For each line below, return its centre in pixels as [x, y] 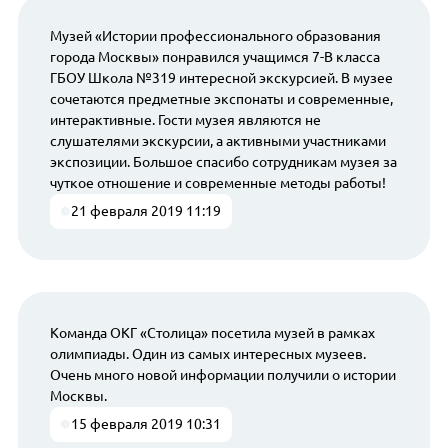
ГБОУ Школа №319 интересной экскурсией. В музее [221, 77]
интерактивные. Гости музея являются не [185, 119]
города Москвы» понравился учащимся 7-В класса [214, 56]
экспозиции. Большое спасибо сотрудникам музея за [223, 161]
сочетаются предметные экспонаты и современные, [221, 98]
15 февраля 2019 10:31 [146, 424]
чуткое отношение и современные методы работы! [217, 182]
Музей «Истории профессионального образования [215, 35]
